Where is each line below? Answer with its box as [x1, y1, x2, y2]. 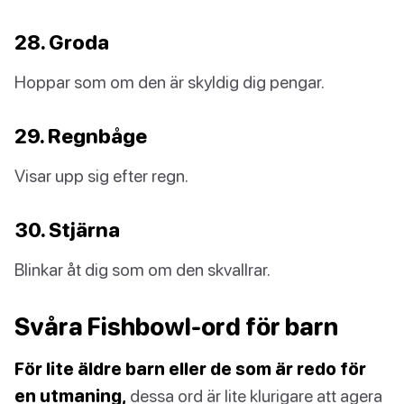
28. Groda [14, 30, 109, 55]
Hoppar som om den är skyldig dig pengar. [14, 71, 325, 93]
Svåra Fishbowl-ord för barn [14, 312, 338, 342]
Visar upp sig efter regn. [14, 165, 188, 187]
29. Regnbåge [14, 124, 147, 149]
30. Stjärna [14, 217, 120, 243]
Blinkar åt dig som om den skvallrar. [14, 259, 271, 280]
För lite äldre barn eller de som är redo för [14, 358, 366, 380]
